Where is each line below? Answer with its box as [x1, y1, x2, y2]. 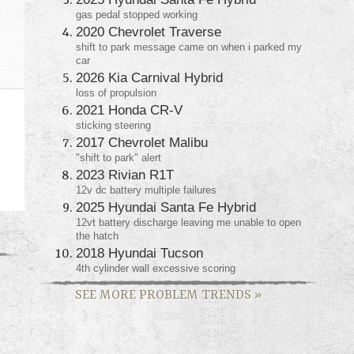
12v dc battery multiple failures [76, 183, 217, 196]
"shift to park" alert [76, 151, 161, 164]
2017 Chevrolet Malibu [76, 134, 208, 150]
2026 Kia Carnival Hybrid [76, 69, 223, 85]
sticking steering [76, 119, 151, 131]
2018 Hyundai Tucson [76, 244, 203, 261]
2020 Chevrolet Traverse [76, 23, 221, 40]
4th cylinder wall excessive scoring [76, 262, 235, 274]
